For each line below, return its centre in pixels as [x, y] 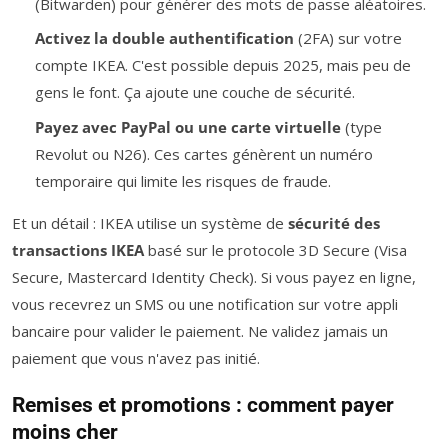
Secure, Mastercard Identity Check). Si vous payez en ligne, [214, 276]
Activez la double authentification [164, 38]
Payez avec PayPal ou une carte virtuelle [187, 126]
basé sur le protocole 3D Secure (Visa [275, 249]
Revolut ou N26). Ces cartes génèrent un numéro [203, 153]
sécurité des [334, 222]
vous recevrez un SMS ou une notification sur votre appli [205, 303]
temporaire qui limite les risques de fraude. [182, 180]
